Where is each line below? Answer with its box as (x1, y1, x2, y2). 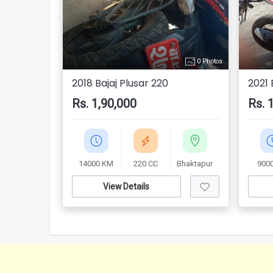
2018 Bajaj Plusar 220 (72, 76, 168, 90)
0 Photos (194, 57, 222, 65)
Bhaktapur (177, 159, 213, 168)
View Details (103, 182, 150, 191)
